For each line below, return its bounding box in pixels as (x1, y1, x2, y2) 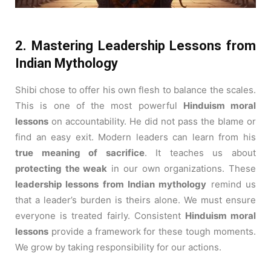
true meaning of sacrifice (15, 147, 145, 159)
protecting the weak (15, 163, 108, 175)
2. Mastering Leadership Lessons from (15, 38, 256, 54)
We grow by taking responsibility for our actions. (15, 241, 221, 253)
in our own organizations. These (107, 163, 256, 175)
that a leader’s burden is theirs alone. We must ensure (15, 194, 256, 206)
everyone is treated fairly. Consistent (15, 210, 185, 222)
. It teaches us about (144, 147, 256, 159)
